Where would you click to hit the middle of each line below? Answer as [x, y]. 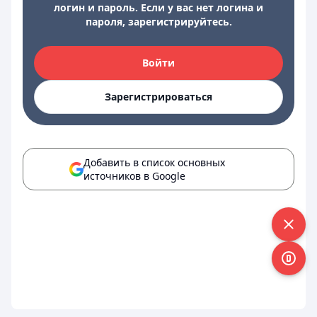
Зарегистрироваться [158, 97]
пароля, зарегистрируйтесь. [158, 22]
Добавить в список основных [154, 162]
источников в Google [134, 176]
